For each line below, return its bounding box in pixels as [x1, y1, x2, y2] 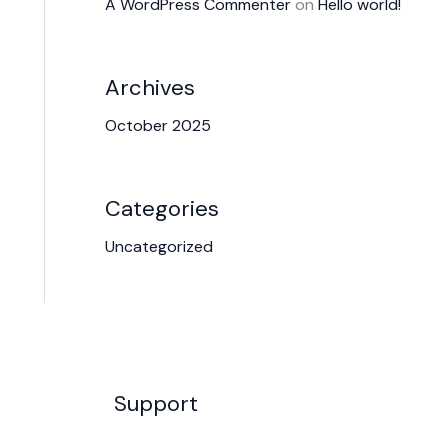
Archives [104, 72, 195, 102]
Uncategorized [104, 235, 213, 257]
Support [113, 388, 198, 418]
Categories [104, 193, 219, 223]
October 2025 [104, 114, 211, 136]
